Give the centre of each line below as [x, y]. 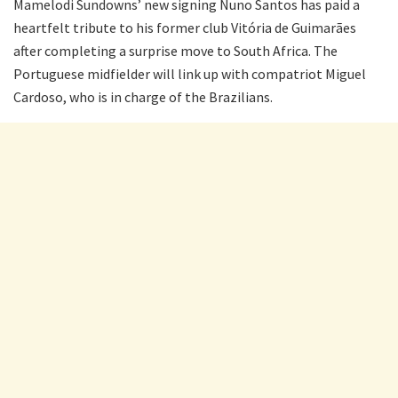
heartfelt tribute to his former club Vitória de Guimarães [185, 27]
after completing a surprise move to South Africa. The [175, 50]
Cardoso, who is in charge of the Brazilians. [143, 96]
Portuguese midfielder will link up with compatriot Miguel [190, 73]
